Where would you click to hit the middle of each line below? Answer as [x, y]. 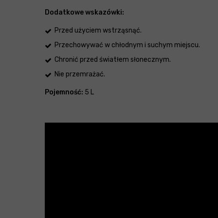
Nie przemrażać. [80, 74]
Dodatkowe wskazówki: [84, 13]
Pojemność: [64, 92]
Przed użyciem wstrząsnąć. [98, 31]
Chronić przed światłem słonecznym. [113, 60]
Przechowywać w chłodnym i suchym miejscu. [127, 45]
